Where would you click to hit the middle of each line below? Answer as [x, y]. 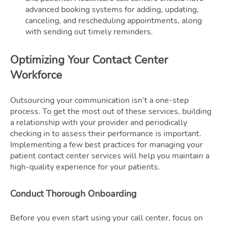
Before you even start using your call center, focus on [106, 218]
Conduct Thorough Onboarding [73, 193]
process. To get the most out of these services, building [111, 111]
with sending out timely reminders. [89, 32]
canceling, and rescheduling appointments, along [114, 20]
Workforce [36, 75]
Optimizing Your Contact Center [89, 60]
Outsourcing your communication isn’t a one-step [99, 100]
